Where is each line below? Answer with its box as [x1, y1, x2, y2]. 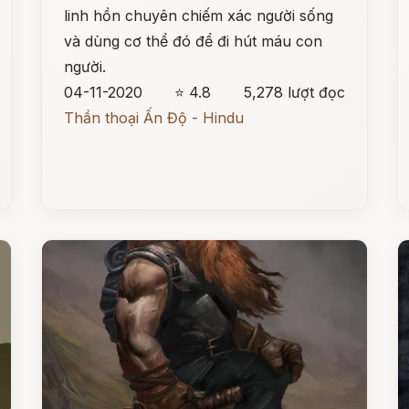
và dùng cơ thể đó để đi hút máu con [64, 32, 323, 50]
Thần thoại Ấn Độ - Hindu [64, 109, 245, 127]
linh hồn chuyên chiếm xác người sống [64, 6, 334, 25]
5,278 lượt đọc [243, 83, 345, 101]
